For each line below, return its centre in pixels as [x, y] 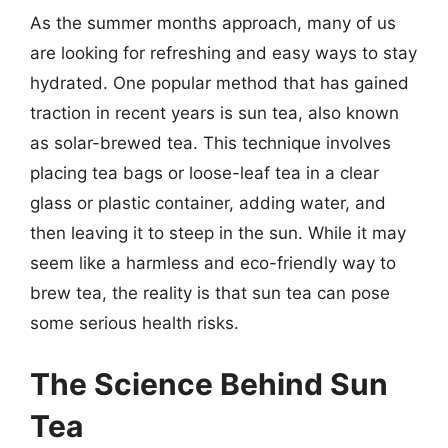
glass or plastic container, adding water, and [208, 202]
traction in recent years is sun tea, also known [214, 112]
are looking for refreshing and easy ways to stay [223, 52]
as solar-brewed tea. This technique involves [210, 142]
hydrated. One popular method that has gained [219, 82]
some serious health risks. [134, 322]
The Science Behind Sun [209, 384]
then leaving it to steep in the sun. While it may [218, 232]
